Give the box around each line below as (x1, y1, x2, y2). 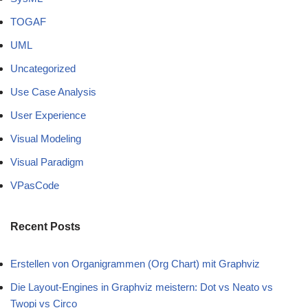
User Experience (10, 109, 86, 122)
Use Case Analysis (10, 86, 96, 98)
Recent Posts (10, 221, 80, 233)
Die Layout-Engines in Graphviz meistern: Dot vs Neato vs (10, 281, 273, 294)
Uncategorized (10, 63, 76, 75)
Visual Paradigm (10, 156, 84, 168)
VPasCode (10, 179, 59, 192)
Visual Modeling (10, 133, 81, 145)
